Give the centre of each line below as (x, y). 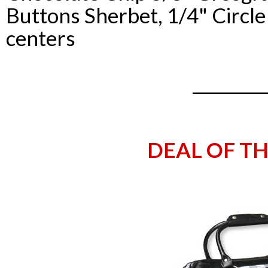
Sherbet (121, 15)
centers (41, 37)
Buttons (45, 15)
